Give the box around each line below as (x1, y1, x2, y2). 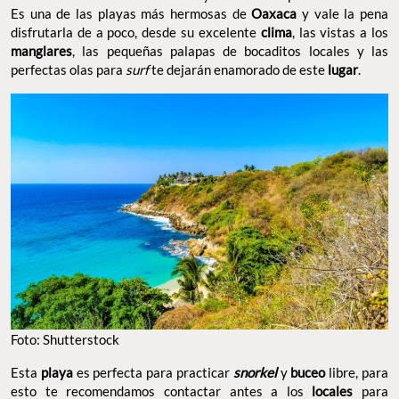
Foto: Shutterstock (11, 330, 119, 347)
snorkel (232, 363, 277, 380)
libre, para (325, 363, 389, 380)
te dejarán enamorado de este (149, 61, 328, 77)
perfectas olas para (11, 61, 126, 77)
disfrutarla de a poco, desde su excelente (11, 23, 261, 40)
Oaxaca (251, 4, 297, 21)
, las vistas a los (291, 23, 389, 40)
